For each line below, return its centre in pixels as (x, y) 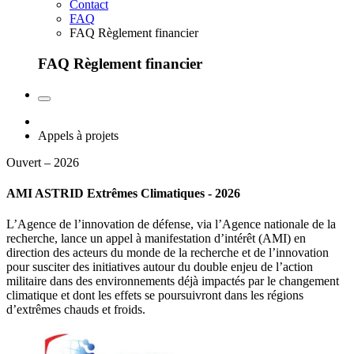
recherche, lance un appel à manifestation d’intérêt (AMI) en (156, 239)
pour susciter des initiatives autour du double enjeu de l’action (160, 267)
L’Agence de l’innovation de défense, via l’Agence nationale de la (171, 224)
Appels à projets (78, 135)
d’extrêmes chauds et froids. (76, 310)
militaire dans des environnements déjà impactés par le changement (173, 281)
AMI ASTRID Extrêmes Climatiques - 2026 (123, 194)
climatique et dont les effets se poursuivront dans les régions (155, 296)
